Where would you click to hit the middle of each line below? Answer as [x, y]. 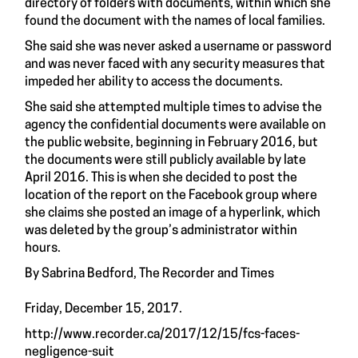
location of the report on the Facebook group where [171, 196]
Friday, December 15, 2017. [105, 309]
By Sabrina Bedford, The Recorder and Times [149, 274]
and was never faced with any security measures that [175, 65]
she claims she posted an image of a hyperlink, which [173, 213]
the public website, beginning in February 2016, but [171, 143]
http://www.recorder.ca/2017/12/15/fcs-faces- [162, 335]
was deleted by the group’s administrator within [161, 231]
